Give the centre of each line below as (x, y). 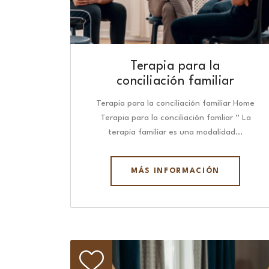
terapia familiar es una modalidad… (175, 132)
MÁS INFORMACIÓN (175, 171)
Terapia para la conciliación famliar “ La (175, 117)
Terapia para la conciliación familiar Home (175, 103)
